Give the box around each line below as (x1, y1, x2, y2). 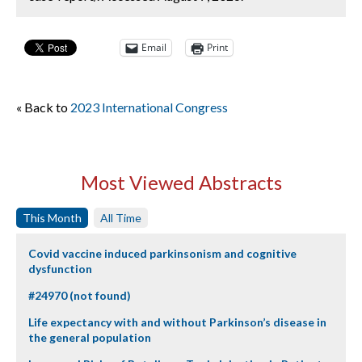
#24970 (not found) (28, 288, 131, 302)
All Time (100, 210, 141, 225)
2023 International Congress (70, 99, 228, 115)
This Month (23, 210, 82, 225)
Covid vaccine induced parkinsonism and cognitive (28, 246, 297, 260)
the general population (28, 330, 151, 344)
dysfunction (28, 261, 92, 276)
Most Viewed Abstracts (80, 170, 282, 194)
